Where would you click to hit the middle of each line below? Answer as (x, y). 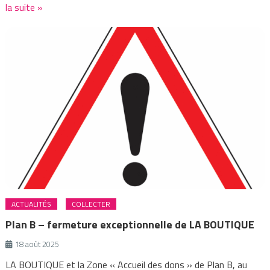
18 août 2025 (37, 244)
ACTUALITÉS (32, 204)
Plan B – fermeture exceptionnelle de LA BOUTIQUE (130, 224)
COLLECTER (91, 204)
